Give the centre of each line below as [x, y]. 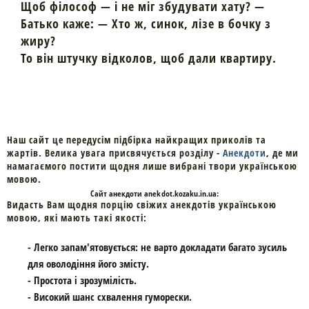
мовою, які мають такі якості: [77, 217]
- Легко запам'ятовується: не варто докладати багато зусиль [157, 247]
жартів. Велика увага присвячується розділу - [115, 152]
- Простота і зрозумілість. [82, 280]
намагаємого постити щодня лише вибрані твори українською [152, 166]
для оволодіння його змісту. [88, 263]
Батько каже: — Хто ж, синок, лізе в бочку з [146, 23]
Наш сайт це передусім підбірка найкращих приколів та [137, 139]
